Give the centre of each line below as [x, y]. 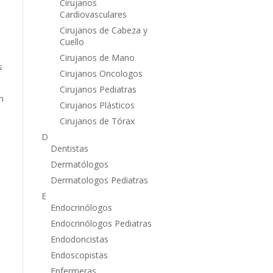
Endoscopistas [79, 255]
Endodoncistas [79, 239]
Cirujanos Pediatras [98, 89]
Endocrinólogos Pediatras [101, 223]
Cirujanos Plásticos [97, 105]
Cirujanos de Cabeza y [103, 30]
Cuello [72, 41]
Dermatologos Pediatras [99, 180]
